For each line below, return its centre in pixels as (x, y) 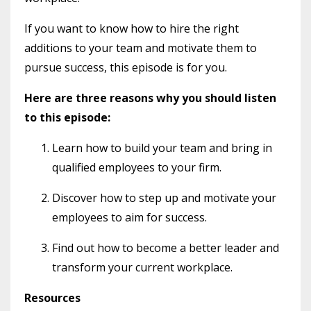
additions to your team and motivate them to (141, 48)
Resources (52, 297)
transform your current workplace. (142, 267)
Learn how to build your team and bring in (162, 148)
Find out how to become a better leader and (166, 247)
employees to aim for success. (129, 217)
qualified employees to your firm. (137, 167)
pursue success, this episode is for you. (126, 67)
